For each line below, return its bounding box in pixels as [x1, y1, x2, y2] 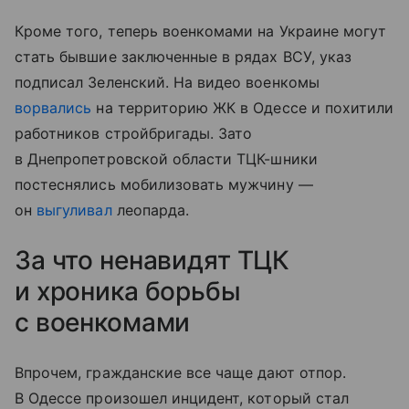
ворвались [15, 98, 92, 117]
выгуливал [37, 200, 112, 219]
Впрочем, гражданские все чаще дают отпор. [15, 362, 346, 382]
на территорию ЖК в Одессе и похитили [91, 98, 394, 117]
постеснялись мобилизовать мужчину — [15, 174, 313, 194]
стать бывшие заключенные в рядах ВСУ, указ [15, 47, 352, 66]
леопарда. [111, 200, 190, 219]
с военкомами [15, 306, 191, 338]
